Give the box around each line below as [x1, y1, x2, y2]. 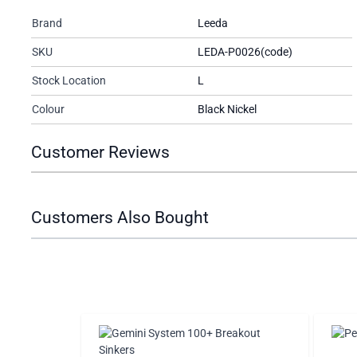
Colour [32, 102, 65, 116]
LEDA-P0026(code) [198, 45, 292, 58]
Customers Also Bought [31, 208, 209, 228]
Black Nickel [198, 102, 257, 116]
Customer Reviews [31, 142, 170, 162]
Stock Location [32, 73, 106, 87]
